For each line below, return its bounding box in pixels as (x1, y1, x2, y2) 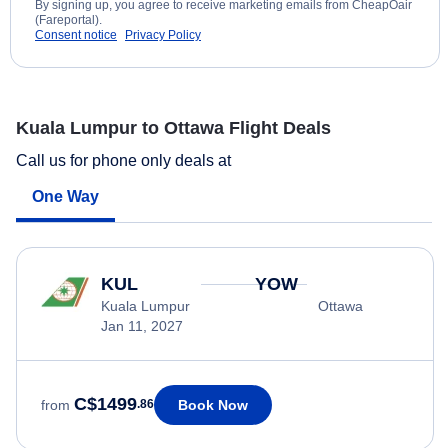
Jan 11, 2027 (101, 317, 183, 334)
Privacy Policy (125, 28, 201, 43)
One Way (32, 187, 99, 205)
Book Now (178, 396, 248, 413)
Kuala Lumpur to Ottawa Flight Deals (16, 118, 331, 139)
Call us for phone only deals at (16, 151, 235, 169)
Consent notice (35, 28, 117, 43)
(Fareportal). (35, 13, 102, 28)
